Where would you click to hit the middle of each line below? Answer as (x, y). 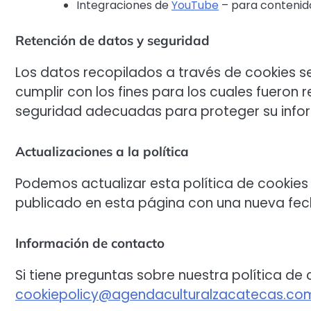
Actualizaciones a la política (102, 152)
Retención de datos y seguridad (112, 41)
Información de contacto (90, 243)
